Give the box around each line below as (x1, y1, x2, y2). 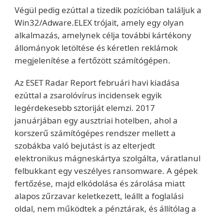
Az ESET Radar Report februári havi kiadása (15, 77, 180, 88)
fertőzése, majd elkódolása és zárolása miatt (15, 178, 185, 189)
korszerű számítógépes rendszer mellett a (15, 127, 176, 139)
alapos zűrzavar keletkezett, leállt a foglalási (15, 190, 184, 201)
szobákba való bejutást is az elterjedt (15, 140, 155, 151)
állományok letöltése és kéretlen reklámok (15, 42, 178, 53)
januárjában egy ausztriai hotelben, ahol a (15, 115, 178, 126)
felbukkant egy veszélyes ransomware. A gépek (15, 165, 198, 176)
